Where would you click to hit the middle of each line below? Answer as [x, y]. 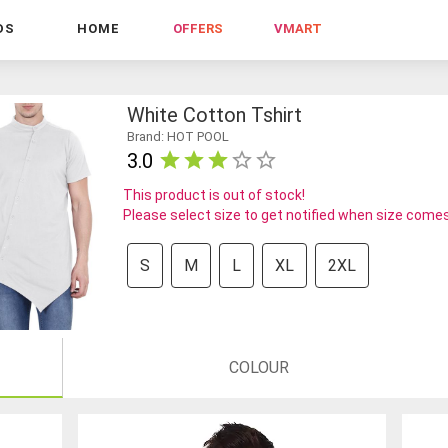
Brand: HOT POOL [177, 136]
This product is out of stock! [213, 194]
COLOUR [259, 367]
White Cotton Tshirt [214, 114]
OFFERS [198, 29]
